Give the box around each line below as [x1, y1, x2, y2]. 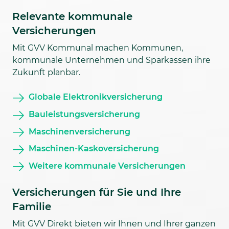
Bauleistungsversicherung [29, 109, 140, 119]
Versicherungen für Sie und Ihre [12, 186, 181, 199]
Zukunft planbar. [12, 67, 80, 78]
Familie [12, 200, 51, 213]
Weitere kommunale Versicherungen [29, 161, 186, 171]
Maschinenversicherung [29, 126, 130, 136]
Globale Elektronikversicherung [29, 92, 163, 102]
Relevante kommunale [12, 10, 132, 23]
